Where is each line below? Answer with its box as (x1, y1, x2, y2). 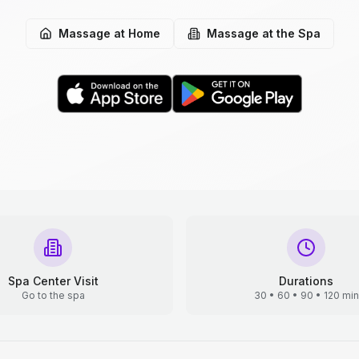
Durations (279, 274, 333, 288)
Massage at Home (58, 26, 160, 40)
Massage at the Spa (206, 26, 321, 40)
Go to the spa (21, 289, 85, 301)
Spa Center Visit (7, 274, 99, 288)
